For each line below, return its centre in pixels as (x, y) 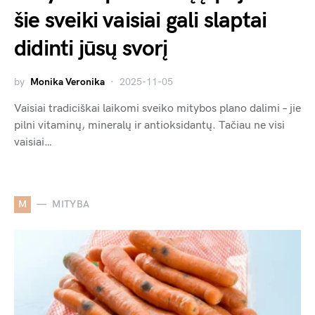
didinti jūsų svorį (91, 49)
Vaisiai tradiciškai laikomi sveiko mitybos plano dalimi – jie (157, 108)
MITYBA (71, 205)
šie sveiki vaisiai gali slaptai (141, 20)
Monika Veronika (67, 82)
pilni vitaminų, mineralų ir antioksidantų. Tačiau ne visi (149, 125)
